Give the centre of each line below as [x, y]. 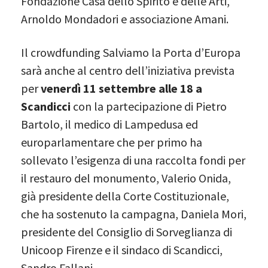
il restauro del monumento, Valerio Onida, [126, 178]
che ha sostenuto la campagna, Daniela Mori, [134, 214]
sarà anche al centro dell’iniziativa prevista [128, 70]
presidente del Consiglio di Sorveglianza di [127, 232]
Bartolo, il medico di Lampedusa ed [109, 124]
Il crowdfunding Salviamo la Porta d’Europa [131, 52]
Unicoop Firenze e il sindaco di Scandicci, [122, 249]
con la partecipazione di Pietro [149, 106]
